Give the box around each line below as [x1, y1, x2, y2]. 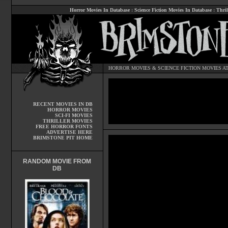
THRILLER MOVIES [42, 118, 93, 124]
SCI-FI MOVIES [54, 112, 93, 118]
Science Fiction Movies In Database [134, 7, 212, 13]
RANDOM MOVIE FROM [23, 158, 91, 165]
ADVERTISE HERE [46, 129, 93, 135]
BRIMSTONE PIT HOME [33, 135, 93, 140]
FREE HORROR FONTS [35, 124, 93, 129]
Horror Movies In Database [70, 7, 130, 13]
